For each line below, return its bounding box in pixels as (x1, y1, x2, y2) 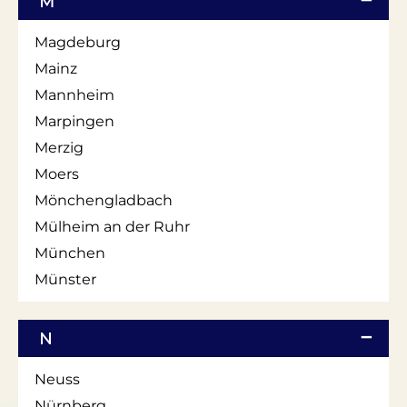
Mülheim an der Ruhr (35, 217, 190, 235)
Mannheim (35, 85, 114, 104)
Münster (35, 270, 96, 288)
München (35, 243, 105, 262)
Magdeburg (35, 33, 121, 51)
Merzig (35, 138, 84, 156)
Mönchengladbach (35, 191, 173, 209)
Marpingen (35, 112, 114, 130)
